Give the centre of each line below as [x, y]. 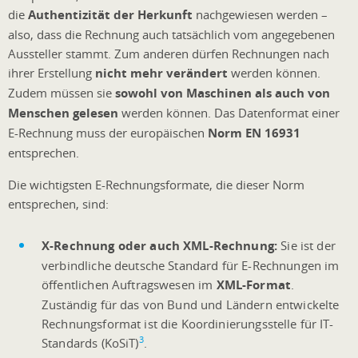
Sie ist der [306, 245]
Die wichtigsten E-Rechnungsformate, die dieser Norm [156, 184]
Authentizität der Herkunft [110, 14]
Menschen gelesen [63, 113]
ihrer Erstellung [52, 72]
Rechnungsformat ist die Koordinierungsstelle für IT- [187, 323]
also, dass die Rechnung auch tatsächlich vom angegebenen [171, 34]
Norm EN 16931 [254, 133]
